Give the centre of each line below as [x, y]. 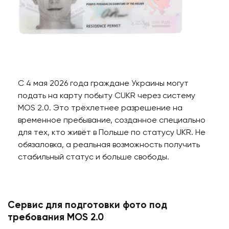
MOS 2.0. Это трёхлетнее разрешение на [100, 109]
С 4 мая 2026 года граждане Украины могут [103, 84]
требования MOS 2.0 [56, 218]
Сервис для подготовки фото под [87, 206]
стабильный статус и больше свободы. [94, 158]
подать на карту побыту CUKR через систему [107, 96]
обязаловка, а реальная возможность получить [109, 145]
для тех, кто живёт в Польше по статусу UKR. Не [112, 133]
